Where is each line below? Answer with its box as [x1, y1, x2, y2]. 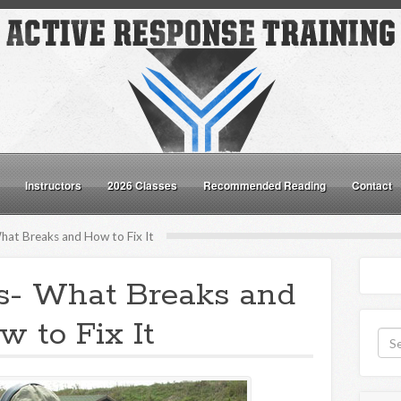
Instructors [25, 177, 81, 193]
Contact [352, 177, 392, 193]
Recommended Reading [203, 177, 326, 193]
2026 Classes [107, 177, 177, 193]
